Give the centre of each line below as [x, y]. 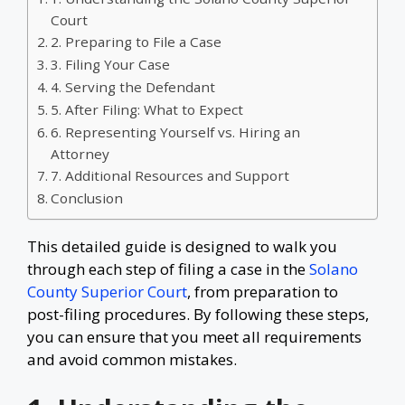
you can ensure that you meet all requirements [194, 336]
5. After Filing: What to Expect [147, 109]
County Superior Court [107, 291]
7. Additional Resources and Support [170, 175]
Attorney [80, 153]
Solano [334, 268]
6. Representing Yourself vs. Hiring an [176, 132]
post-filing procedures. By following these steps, [198, 314]
